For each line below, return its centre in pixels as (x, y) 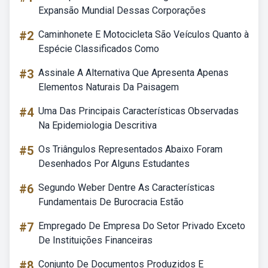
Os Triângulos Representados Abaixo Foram (130, 149)
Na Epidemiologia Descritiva (98, 125)
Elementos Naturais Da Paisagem (109, 87)
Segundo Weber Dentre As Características (127, 188)
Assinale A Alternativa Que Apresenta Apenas (133, 73)
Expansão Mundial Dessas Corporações (122, 10)
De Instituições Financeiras (95, 240)
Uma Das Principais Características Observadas (138, 111)
